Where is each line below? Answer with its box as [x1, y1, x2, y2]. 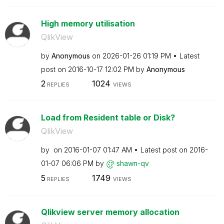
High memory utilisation [40, 18, 135, 28]
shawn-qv [116, 159, 149, 167]
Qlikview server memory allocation [40, 206, 179, 217]
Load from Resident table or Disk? [40, 112, 175, 122]
